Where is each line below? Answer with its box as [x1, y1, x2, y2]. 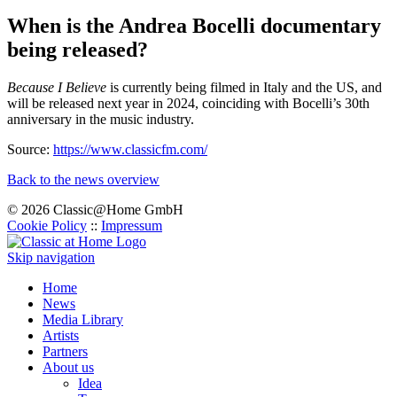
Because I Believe [7, 79, 106, 95]
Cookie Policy [7, 217, 87, 233]
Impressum [101, 217, 162, 233]
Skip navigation [7, 249, 95, 265]
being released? [7, 37, 148, 61]
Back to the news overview [7, 171, 160, 187]
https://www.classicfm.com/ [53, 141, 207, 157]
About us [43, 359, 94, 375]
